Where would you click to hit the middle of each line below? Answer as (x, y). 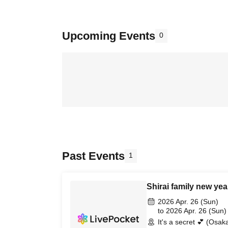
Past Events (93, 156)
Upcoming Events (109, 36)
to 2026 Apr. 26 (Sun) (192, 211)
